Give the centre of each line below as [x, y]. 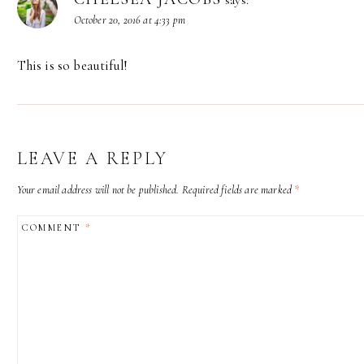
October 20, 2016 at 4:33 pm [130, 19]
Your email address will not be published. [98, 189]
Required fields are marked [238, 189]
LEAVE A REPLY [92, 158]
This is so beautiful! [72, 65]
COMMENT [53, 228]
